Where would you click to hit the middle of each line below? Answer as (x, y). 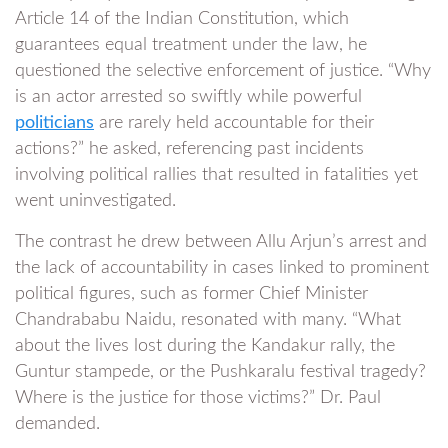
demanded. (57, 424)
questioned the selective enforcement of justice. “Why (223, 71)
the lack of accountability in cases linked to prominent (222, 268)
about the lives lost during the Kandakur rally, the (205, 346)
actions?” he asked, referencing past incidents (189, 149)
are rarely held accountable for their (236, 123)
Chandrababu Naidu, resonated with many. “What (208, 320)
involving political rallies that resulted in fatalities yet (216, 175)
